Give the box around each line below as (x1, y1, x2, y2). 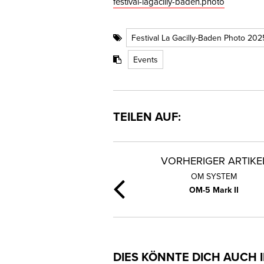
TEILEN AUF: (113, 107, 181, 125)
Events (133, 53, 158, 65)
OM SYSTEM (191, 170, 237, 182)
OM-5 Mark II (189, 183, 239, 196)
